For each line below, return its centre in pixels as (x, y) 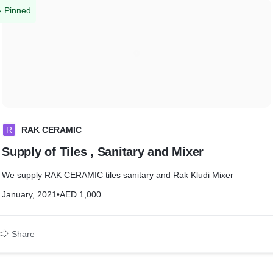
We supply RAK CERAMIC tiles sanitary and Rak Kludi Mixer (118, 175)
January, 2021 (29, 194)
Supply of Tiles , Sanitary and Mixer (103, 152)
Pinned (18, 10)
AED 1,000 (80, 194)
